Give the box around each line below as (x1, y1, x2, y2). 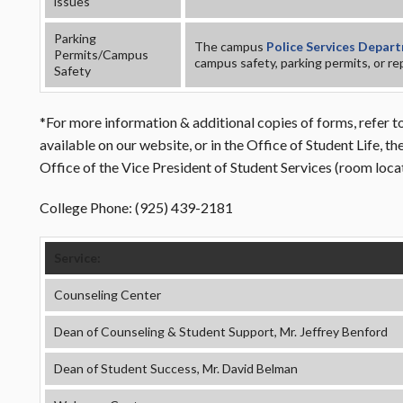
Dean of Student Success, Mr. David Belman (54, 361, 298, 376)
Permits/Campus (54, 47, 148, 62)
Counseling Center (54, 287, 161, 302)
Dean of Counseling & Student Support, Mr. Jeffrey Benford (54, 324, 388, 339)
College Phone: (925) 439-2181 (40, 199, 233, 216)
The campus (194, 39, 266, 54)
